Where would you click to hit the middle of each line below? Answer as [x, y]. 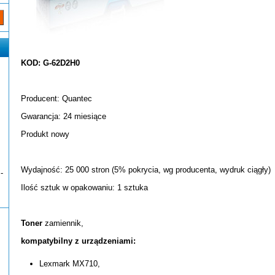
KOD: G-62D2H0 [50, 63]
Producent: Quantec [56, 99]
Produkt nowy [45, 134]
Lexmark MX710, [70, 264]
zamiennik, [63, 223]
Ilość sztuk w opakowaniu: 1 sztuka [84, 188]
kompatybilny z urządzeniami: [78, 241]
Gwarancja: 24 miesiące [64, 116]
